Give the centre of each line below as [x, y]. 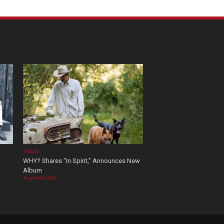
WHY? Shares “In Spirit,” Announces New [81, 161]
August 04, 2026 [40, 178]
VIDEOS [31, 152]
